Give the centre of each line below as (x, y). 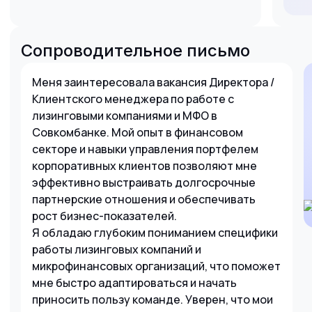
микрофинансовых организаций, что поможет (156, 266)
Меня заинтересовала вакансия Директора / (153, 82)
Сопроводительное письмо (135, 50)
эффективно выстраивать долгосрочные (144, 182)
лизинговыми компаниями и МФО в (125, 116)
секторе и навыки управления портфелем (145, 149)
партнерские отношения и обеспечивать (144, 199)
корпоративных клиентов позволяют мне (145, 166)
